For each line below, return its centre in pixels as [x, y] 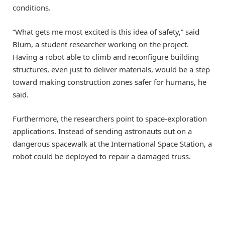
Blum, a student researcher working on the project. [101, 44]
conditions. [32, 7]
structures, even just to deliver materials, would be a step [111, 70]
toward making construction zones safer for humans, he [109, 82]
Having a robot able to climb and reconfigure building [106, 57]
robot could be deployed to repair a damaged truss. [102, 156]
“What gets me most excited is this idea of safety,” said [106, 32]
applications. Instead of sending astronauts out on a [102, 131]
